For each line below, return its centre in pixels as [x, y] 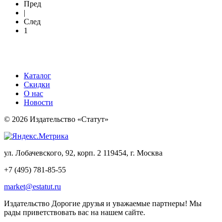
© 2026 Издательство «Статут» [56, 119]
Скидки [37, 84]
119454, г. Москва [132, 153]
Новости [38, 102]
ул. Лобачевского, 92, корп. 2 [53, 153]
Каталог [37, 75]
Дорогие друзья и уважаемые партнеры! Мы [126, 203]
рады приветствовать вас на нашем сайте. [75, 212]
